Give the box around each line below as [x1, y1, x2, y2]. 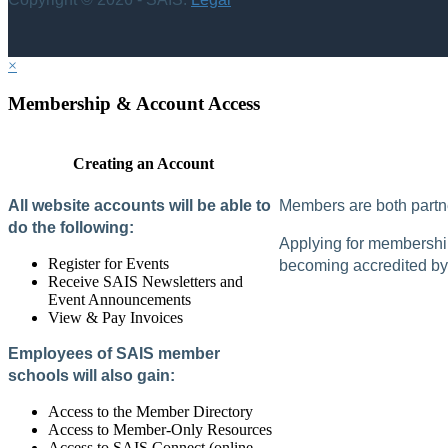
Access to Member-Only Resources [48, 420, 272, 438]
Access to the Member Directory [48, 402, 253, 420]
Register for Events [48, 254, 169, 272]
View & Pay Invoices [48, 308, 183, 326]
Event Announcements [48, 290, 191, 308]
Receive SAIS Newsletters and [48, 272, 243, 290]
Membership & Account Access [8, 93, 260, 115]
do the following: [8, 218, 134, 236]
